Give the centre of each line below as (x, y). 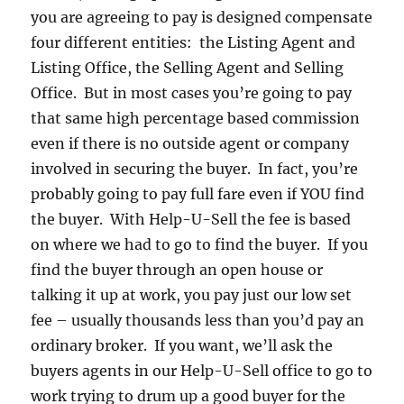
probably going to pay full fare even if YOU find (198, 194)
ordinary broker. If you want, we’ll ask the (182, 346)
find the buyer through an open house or (177, 270)
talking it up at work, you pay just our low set (192, 295)
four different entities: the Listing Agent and (193, 43)
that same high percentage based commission (196, 119)
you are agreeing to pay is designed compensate (202, 18)
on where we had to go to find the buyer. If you (200, 245)
